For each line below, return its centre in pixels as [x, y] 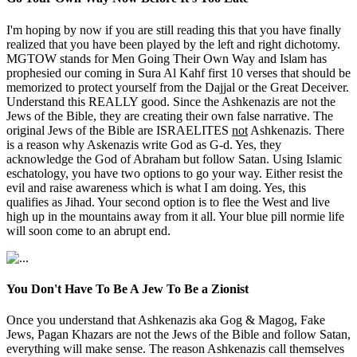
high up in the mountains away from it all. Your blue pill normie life [175, 216]
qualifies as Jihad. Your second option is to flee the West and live [168, 202]
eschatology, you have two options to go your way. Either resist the [175, 173]
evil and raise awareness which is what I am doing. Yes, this [156, 187]
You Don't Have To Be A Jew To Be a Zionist [127, 288]
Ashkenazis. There [296, 130]
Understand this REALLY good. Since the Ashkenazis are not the [171, 101]
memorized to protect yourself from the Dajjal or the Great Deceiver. [178, 87]
